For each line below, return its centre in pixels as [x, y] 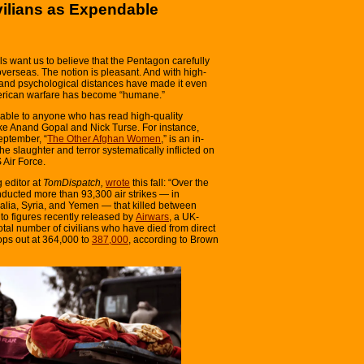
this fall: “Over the [169, 182]
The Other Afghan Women [104, 139]
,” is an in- [182, 139]
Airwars [152, 217]
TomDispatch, [74, 182]
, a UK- [184, 217]
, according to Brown [173, 239]
